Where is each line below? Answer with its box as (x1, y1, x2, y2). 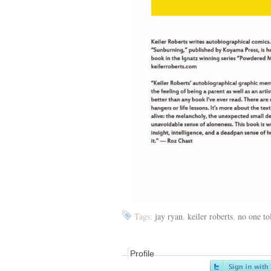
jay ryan (155, 210, 183, 222)
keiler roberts (188, 210, 233, 222)
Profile (130, 248, 154, 258)
